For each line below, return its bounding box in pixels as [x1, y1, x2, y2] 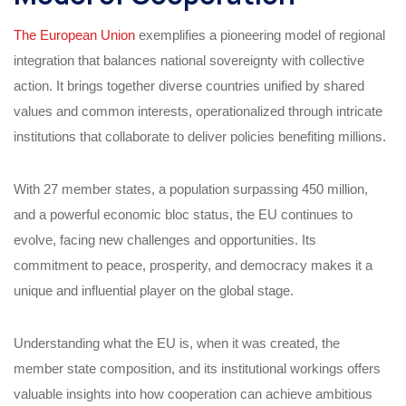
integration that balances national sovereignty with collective [14, 52, 364, 68]
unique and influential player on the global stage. [14, 282, 294, 298]
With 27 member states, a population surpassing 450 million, [14, 180, 368, 197]
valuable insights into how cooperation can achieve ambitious [14, 385, 372, 401]
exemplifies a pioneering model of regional [135, 26, 385, 43]
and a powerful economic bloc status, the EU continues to [14, 206, 353, 222]
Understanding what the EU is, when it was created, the [14, 334, 340, 351]
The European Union [14, 26, 135, 43]
